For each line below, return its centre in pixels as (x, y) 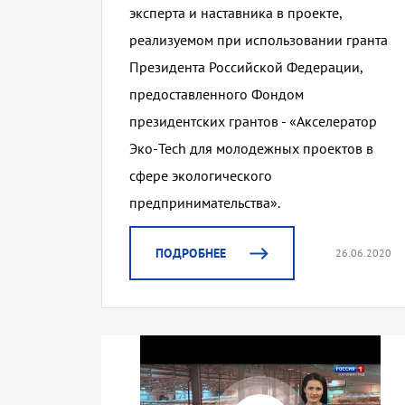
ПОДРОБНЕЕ (191, 254)
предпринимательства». (205, 203)
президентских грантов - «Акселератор (253, 122)
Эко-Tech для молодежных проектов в (251, 149)
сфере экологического (201, 176)
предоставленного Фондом (217, 94)
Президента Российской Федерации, (246, 67)
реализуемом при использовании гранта (259, 40)
